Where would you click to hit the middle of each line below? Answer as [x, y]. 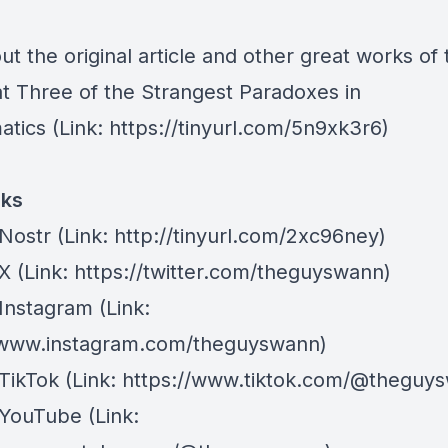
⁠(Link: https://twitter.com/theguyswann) [201, 272]
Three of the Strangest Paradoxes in [188, 92]
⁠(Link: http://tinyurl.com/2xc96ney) [218, 236]
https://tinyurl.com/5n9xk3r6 [245, 128]
